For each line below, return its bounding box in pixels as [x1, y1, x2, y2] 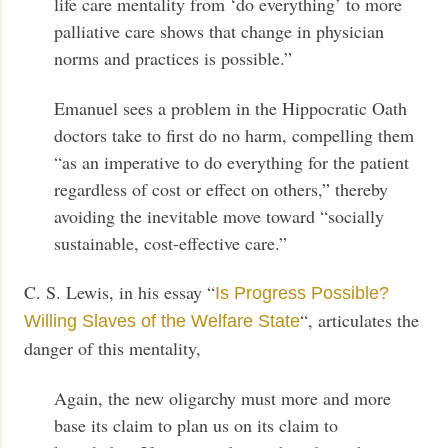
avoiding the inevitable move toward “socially [54, 203, 385, 228]
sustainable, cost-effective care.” [54, 230, 288, 255]
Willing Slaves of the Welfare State [24, 311, 301, 332]
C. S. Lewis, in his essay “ [24, 280, 216, 305]
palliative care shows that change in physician [54, 19, 385, 44]
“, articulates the [300, 308, 420, 333]
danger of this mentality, [24, 336, 202, 361]
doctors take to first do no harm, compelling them [54, 122, 415, 147]
